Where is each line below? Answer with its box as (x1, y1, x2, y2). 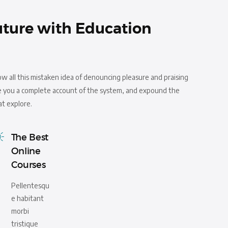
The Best (11, 131, 49, 143)
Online (11, 145, 41, 157)
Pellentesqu (11, 181, 49, 190)
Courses (11, 159, 46, 170)
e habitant (11, 193, 44, 203)
